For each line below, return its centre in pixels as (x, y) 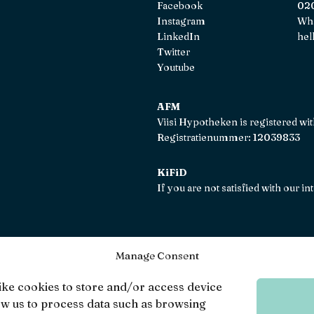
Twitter (173, 52)
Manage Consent (157, 255)
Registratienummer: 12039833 (228, 137)
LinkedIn (178, 36)
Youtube (176, 67)
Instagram (181, 21)
